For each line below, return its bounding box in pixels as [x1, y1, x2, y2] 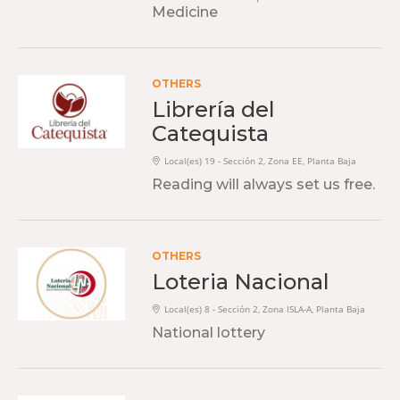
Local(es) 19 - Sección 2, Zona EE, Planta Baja [164, 155, 356, 167]
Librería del [152, 96, 275, 122]
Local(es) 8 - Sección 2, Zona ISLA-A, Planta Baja [164, 304, 365, 315]
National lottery [152, 324, 265, 341]
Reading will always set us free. [152, 176, 375, 193]
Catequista [152, 121, 269, 146]
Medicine [152, 4, 218, 21]
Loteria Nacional [152, 269, 329, 295]
